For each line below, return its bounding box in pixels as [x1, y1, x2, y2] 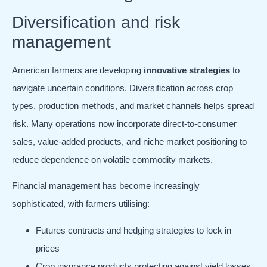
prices [36, 243, 60, 253]
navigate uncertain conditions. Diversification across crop [12, 82, 233, 93]
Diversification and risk [12, 13, 180, 32]
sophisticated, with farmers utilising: [12, 198, 150, 209]
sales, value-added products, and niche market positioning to [12, 136, 247, 147]
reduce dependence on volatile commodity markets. [12, 154, 213, 164]
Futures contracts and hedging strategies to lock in [36, 225, 231, 235]
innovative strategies [144, 64, 230, 75]
